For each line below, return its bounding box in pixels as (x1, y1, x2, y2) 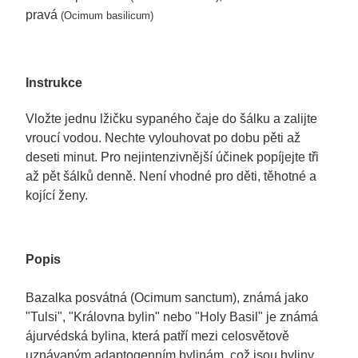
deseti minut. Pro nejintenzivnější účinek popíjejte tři (25, 150, 319, 165)
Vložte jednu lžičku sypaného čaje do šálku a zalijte (25, 112, 317, 126)
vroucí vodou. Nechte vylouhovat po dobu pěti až (25, 131, 300, 145)
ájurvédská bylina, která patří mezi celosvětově (25, 329, 289, 344)
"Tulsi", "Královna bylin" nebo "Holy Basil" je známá (25, 310, 318, 324)
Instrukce (25, 75, 82, 89)
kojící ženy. (25, 189, 88, 203)
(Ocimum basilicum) (60, 9, 153, 22)
